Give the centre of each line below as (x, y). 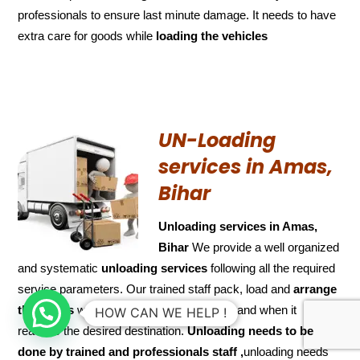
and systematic (60, 268)
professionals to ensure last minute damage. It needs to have (177, 14)
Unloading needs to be (251, 330)
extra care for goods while (87, 35)
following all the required (272, 268)
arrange (315, 288)
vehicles (245, 35)
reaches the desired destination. (103, 330)
